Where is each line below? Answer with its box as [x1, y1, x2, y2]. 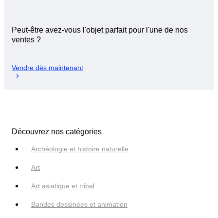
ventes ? [12, 36, 41, 44]
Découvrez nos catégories [12, 127, 102, 136]
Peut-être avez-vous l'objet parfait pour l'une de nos [12, 26, 188, 35]
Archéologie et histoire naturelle [31, 145, 128, 153]
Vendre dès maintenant [12, 63, 83, 72]
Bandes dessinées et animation [31, 200, 127, 208]
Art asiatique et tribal [31, 182, 94, 190]
